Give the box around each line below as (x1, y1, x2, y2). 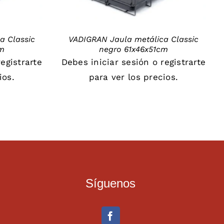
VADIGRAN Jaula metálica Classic (68, 34, 198, 44)
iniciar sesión (91, 56, 149, 67)
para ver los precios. (88, 71, 178, 82)
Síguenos (85, 176, 136, 190)
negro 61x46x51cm (98, 44, 168, 54)
